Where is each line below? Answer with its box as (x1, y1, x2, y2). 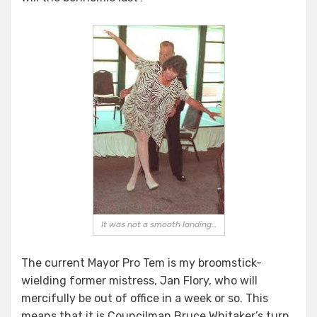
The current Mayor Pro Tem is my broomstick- (21, 256, 262, 270)
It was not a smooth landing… (100, 219, 217, 230)
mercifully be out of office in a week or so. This (21, 292, 268, 306)
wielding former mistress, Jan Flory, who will (21, 274, 258, 288)
